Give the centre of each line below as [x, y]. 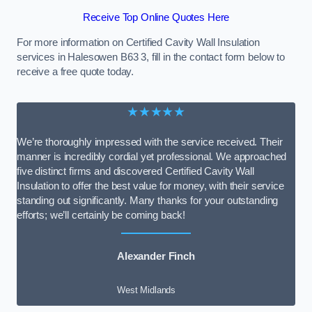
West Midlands [147, 290]
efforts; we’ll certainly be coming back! [101, 215]
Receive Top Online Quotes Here [156, 18]
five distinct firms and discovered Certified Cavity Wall [135, 171]
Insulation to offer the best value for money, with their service [150, 186]
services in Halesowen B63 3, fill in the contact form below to [151, 57]
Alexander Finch [156, 257]
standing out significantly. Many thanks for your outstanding [148, 200]
